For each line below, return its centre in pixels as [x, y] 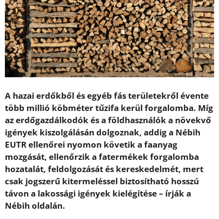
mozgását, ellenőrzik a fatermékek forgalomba [102, 157]
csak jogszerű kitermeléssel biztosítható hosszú [102, 181]
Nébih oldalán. [35, 206]
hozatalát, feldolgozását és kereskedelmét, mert [104, 169]
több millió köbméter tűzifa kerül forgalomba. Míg [109, 108]
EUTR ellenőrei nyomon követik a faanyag [91, 145]
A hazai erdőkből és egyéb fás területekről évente [107, 96]
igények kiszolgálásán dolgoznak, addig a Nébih [103, 132]
